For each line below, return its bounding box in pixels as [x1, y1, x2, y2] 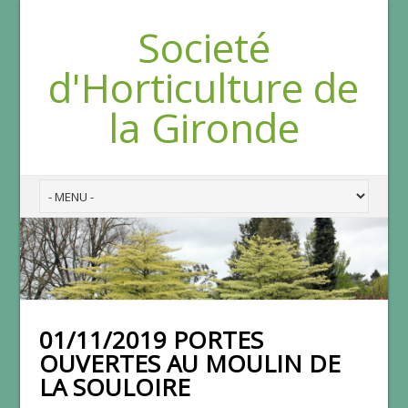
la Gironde [107, 100, 300, 155]
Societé [137, 20, 270, 75]
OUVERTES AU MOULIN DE [38, 346, 341, 380]
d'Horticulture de [48, 60, 360, 115]
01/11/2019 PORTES [38, 322, 263, 356]
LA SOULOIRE [38, 370, 190, 403]
